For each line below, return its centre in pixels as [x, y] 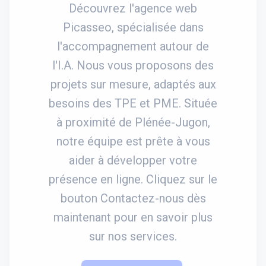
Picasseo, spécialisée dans [133, 27]
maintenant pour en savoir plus [133, 217]
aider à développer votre [133, 160]
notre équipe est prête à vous [133, 141]
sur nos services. [133, 236]
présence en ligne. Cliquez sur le [133, 179]
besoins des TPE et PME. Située [133, 103]
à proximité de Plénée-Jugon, [133, 122]
